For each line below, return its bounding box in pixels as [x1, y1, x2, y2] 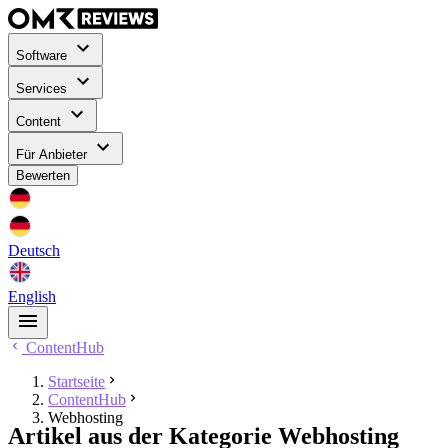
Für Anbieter [16, 147, 91, 163]
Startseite [48, 373, 105, 391]
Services [16, 81, 71, 97]
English [8, 288, 56, 306]
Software [16, 48, 71, 64]
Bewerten [16, 168, 70, 184]
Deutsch [8, 242, 60, 260]
